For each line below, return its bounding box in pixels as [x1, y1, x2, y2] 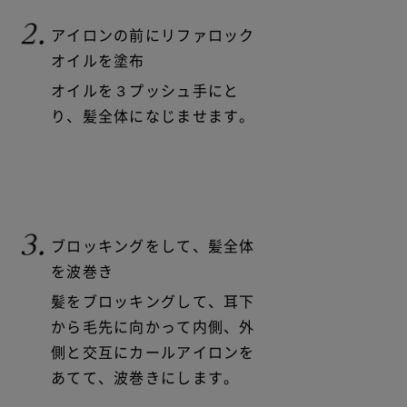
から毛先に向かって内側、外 [51, 320, 255, 335]
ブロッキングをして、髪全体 [51, 238, 255, 253]
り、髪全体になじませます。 [51, 109, 255, 124]
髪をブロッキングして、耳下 [51, 294, 255, 310]
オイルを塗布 [51, 53, 145, 68]
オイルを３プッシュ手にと [51, 84, 240, 99]
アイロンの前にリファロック [51, 27, 255, 43]
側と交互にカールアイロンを [51, 345, 255, 361]
